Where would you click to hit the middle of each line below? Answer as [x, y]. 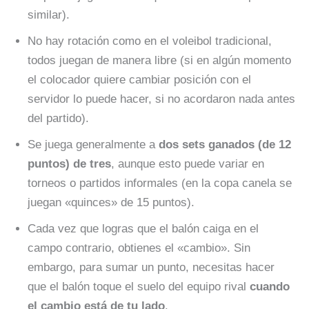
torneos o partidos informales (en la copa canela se [160, 183]
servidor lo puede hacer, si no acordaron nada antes [161, 99]
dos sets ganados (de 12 [225, 144]
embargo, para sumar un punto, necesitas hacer [151, 267]
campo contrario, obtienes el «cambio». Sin [139, 248]
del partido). [58, 118]
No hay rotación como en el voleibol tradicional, [150, 41]
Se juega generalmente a [93, 144]
